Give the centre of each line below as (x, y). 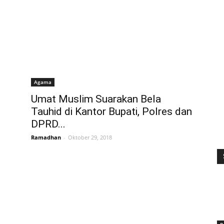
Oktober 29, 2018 (90, 137)
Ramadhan (46, 137)
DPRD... (48, 124)
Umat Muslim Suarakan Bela (96, 99)
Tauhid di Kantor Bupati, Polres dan (111, 112)
